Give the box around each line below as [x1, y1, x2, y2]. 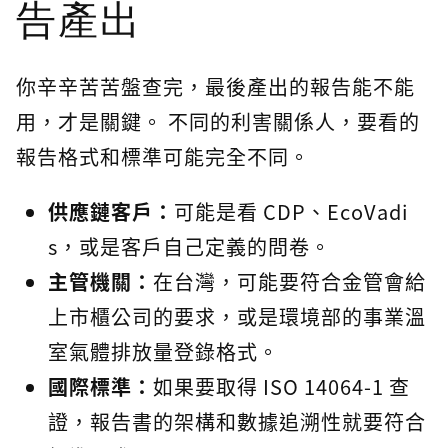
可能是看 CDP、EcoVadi [174, 197, 409, 227]
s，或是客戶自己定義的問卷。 [48, 232, 331, 262]
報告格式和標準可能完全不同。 [16, 142, 310, 172]
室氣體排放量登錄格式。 [48, 337, 279, 367]
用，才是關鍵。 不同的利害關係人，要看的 [16, 107, 420, 137]
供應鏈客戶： [48, 197, 174, 227]
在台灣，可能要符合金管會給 [153, 267, 426, 297]
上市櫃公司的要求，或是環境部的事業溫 [48, 302, 426, 332]
